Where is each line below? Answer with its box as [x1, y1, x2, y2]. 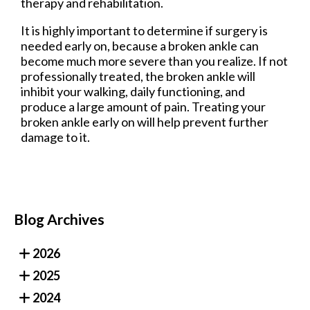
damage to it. [21, 129, 90, 145]
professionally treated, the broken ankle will [21, 68, 255, 84]
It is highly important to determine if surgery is [21, 22, 268, 38]
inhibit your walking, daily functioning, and [21, 83, 245, 99]
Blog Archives [14, 210, 104, 228]
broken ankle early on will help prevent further [21, 113, 268, 129]
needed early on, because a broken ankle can [21, 37, 259, 53]
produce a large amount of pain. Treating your [21, 98, 266, 114]
